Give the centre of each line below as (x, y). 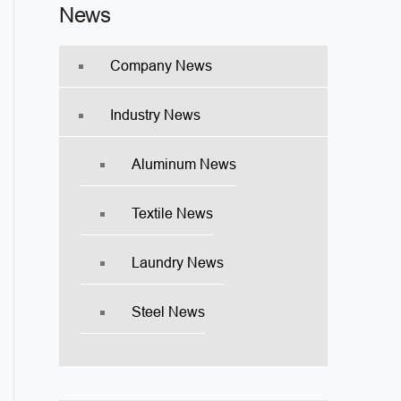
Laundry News (178, 262)
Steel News (169, 311)
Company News (162, 65)
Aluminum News (184, 164)
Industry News (156, 115)
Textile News (173, 213)
